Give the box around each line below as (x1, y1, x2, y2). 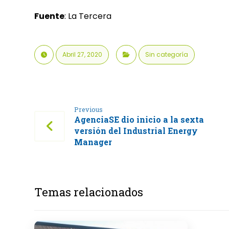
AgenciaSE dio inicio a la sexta (74, 114, 204, 125)
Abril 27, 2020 (62, 50, 103, 59)
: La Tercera (64, 10, 112, 22)
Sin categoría (145, 50, 189, 59)
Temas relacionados (34, 185, 144, 199)
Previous (74, 105, 103, 113)
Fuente (34, 10, 65, 22)
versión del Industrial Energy (74, 125, 198, 136)
